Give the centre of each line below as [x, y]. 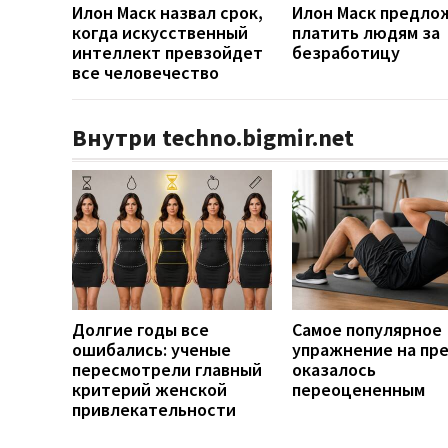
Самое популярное [367, 329]
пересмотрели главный [167, 369]
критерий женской [149, 389]
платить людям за [366, 32]
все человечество [145, 72]
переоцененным [358, 389]
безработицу [346, 52]
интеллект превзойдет [167, 52]
